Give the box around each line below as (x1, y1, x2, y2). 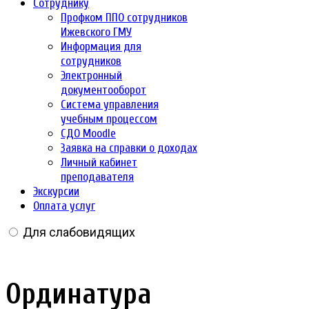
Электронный (61, 69, 122, 82)
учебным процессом (61, 112, 157, 126)
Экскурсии (33, 185, 79, 198)
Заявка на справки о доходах (61, 141, 197, 154)
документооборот (61, 83, 146, 97)
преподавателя (61, 170, 134, 183)
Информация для (61, 40, 141, 53)
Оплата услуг (33, 199, 95, 212)
